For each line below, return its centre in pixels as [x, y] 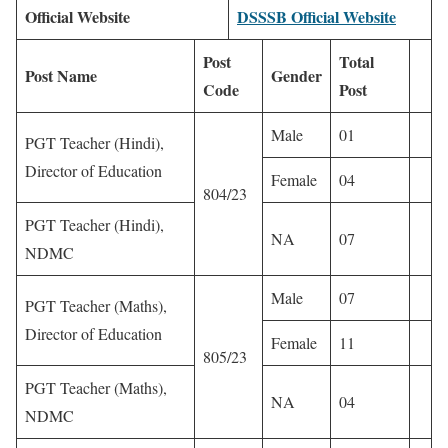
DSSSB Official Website [316, 16]
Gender [296, 75]
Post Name [61, 75]
